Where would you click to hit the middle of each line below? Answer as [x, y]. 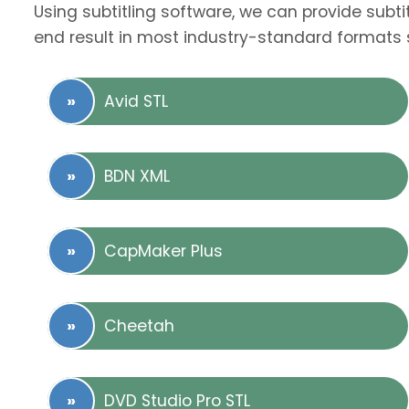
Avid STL [136, 102]
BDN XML [137, 177]
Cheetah [139, 326]
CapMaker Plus [163, 252]
